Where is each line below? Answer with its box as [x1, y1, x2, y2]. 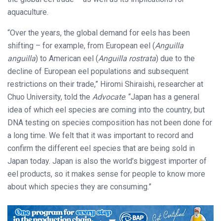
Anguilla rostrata [98, 54, 156, 64]
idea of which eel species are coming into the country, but [7, 105, 205, 115]
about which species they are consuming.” [7, 182, 151, 192]
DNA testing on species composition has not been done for [7, 118, 212, 128]
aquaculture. [7, 7, 48, 17]
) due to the [156, 54, 195, 64]
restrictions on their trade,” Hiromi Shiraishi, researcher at [7, 79, 203, 89]
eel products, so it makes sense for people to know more [7, 169, 205, 179]
